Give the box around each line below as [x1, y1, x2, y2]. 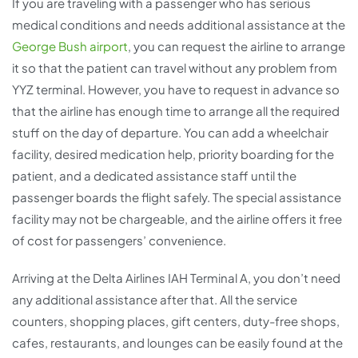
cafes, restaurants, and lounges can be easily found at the [12, 335, 343, 351]
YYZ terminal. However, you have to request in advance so [12, 82, 340, 97]
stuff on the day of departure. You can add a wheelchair [12, 125, 328, 141]
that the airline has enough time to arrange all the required [12, 103, 340, 119]
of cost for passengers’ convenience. [12, 233, 226, 249]
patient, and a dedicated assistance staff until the [12, 168, 296, 184]
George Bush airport [12, 38, 128, 54]
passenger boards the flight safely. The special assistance [12, 189, 341, 205]
